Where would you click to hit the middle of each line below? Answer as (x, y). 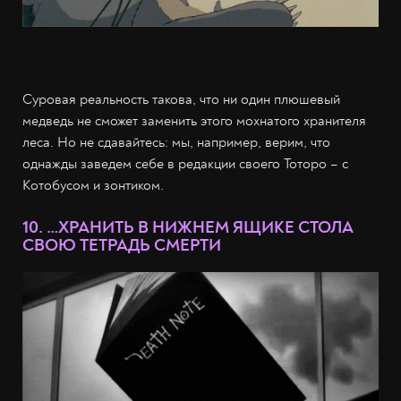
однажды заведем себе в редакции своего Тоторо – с (185, 163)
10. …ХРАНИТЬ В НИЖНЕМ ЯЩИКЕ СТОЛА (188, 227)
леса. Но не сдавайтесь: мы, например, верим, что (176, 142)
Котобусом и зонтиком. (93, 185)
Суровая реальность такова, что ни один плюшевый (181, 99)
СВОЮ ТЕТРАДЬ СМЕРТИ (122, 245)
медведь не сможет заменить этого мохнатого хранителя (194, 120)
